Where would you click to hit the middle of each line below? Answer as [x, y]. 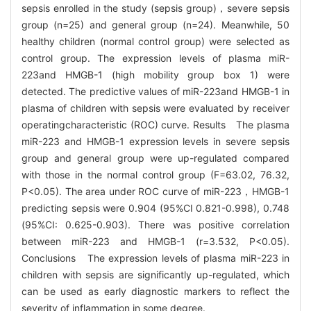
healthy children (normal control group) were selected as [155, 42]
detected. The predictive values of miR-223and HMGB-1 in [155, 92]
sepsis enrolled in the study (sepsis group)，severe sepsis [155, 8]
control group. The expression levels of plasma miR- [155, 58]
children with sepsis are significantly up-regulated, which [155, 275]
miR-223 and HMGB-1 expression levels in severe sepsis [155, 142]
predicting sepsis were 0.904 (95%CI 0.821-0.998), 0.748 [155, 208]
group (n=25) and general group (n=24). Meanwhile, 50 [155, 25]
